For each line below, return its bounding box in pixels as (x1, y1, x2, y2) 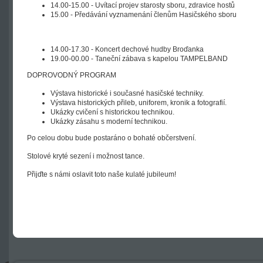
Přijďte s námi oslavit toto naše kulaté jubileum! (27, 170, 176, 178)
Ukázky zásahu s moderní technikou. (50, 117, 167, 126)
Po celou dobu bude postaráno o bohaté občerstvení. (27, 134, 196, 142)
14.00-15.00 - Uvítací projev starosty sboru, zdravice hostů (50, 1, 235, 9)
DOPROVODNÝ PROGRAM (27, 71, 116, 79)
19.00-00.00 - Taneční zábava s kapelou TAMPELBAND (50, 55, 228, 63)
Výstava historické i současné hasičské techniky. (50, 89, 204, 97)
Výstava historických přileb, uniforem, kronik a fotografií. (50, 99, 227, 107)
